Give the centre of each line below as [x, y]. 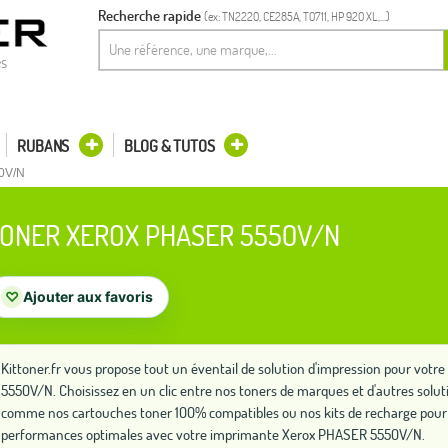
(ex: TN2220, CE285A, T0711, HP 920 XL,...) [297, 16]
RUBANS [43, 146]
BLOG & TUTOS [169, 146]
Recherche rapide [149, 15]
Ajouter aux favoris [88, 296]
